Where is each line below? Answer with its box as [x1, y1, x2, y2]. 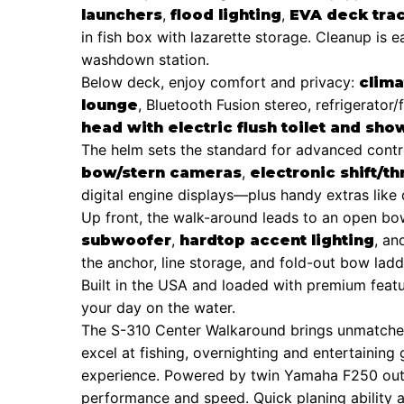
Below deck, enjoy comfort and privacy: [81, 72, 359, 91]
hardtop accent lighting [179, 231, 374, 249]
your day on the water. [81, 298, 235, 317]
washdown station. [81, 50, 209, 69]
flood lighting [170, 5, 281, 23]
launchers [81, 5, 162, 23]
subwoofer [81, 231, 171, 249]
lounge [81, 96, 138, 114]
